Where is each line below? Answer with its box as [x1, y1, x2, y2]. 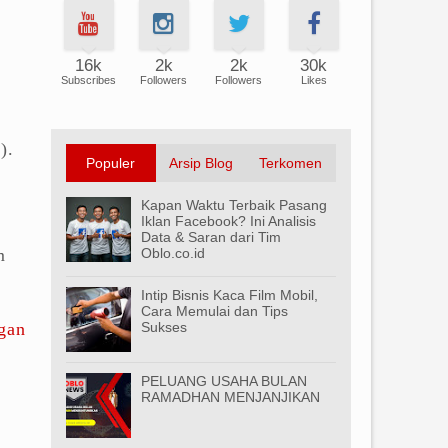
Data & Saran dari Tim [141, 229, 281, 245]
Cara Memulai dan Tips [141, 303, 288, 319]
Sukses [141, 319, 187, 335]
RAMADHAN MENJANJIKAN [141, 389, 320, 405]
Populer [86, 155, 136, 171]
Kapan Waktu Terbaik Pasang [141, 197, 327, 213]
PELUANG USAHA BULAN [141, 373, 307, 389]
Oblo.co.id [141, 245, 205, 261]
